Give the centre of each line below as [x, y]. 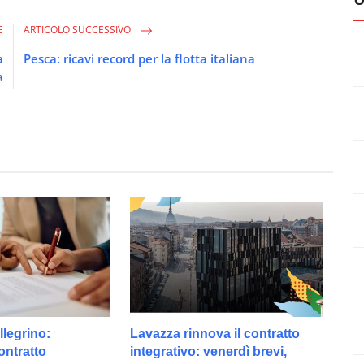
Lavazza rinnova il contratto [215, 334]
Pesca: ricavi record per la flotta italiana [140, 59]
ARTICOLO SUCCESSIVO [79, 30]
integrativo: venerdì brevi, [209, 352]
